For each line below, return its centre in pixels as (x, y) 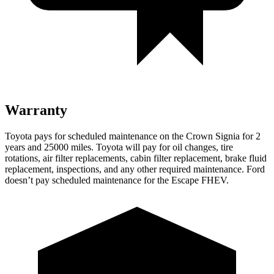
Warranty (36, 110)
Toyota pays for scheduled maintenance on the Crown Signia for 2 (133, 136)
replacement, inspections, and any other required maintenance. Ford (135, 169)
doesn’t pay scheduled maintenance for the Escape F (106, 180)
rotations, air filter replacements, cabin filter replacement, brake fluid (136, 158)
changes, (202, 147)
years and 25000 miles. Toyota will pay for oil (95, 147)
